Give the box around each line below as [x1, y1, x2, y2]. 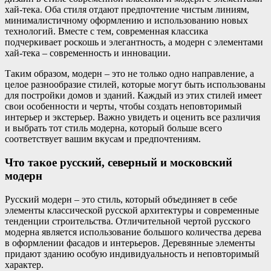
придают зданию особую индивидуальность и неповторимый [5, 248, 260, 259]
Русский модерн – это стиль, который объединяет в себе [5, 194, 237, 204]
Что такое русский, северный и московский [5, 156, 232, 169]
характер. [5, 259, 44, 270]
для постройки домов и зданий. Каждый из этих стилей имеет [5, 90, 262, 101]
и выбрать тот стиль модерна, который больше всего [5, 123, 222, 134]
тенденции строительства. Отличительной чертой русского [5, 215, 250, 226]
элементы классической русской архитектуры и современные [5, 204, 259, 215]
